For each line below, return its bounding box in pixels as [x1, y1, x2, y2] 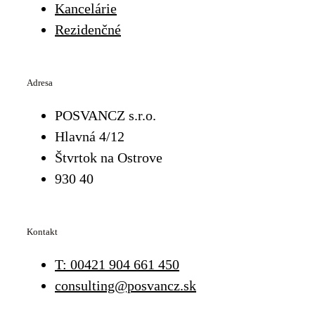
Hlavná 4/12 [55, 128, 124, 144]
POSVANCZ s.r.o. [55, 107, 156, 123]
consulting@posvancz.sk [55, 277, 196, 293]
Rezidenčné [55, 21, 121, 37]
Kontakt [27, 226, 58, 237]
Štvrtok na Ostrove [55, 149, 162, 165]
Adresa [27, 77, 53, 88]
